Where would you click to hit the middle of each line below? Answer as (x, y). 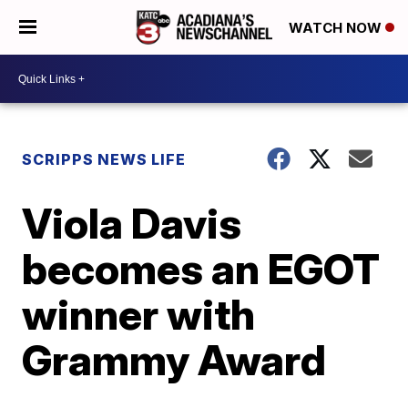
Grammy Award (174, 360)
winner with (139, 314)
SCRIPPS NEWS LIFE (104, 159)
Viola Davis (132, 223)
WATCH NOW (337, 28)
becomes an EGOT (201, 269)
